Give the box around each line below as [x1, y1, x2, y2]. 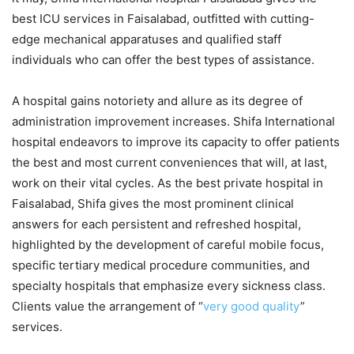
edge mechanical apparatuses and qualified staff [12, 32, 281, 47]
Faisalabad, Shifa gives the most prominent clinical [12, 196, 294, 212]
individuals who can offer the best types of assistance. [12, 52, 314, 68]
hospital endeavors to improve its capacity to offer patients [12, 134, 340, 150]
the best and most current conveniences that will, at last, [12, 155, 327, 171]
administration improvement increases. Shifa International [12, 114, 335, 130]
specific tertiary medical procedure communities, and [12, 258, 310, 273]
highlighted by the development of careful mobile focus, [12, 237, 324, 253]
